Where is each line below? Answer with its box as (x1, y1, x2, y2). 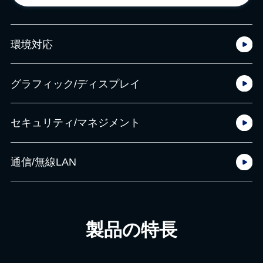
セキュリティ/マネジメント (11, 116, 141, 129)
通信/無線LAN (11, 156, 77, 168)
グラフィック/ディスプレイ (11, 77, 141, 90)
